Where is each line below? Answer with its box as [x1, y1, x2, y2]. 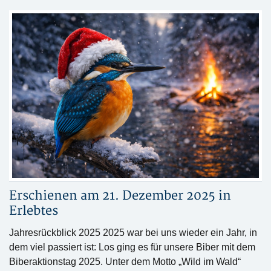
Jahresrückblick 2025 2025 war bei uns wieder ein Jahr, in [9, 227, 257, 238]
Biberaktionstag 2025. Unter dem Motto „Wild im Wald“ [9, 256, 241, 267]
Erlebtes [9, 203, 58, 218]
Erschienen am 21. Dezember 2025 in [9, 188, 231, 203]
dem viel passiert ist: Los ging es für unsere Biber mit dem [9, 242, 255, 252]
